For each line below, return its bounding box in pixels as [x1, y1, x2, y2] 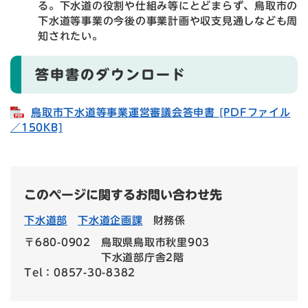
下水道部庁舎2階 [100, 252, 184, 263]
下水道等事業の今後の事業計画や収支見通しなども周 [38, 16, 298, 27]
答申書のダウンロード [35, 67, 186, 82]
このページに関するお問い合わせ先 [24, 188, 222, 201]
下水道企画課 [78, 214, 143, 225]
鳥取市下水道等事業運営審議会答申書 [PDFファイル [31, 107, 291, 118]
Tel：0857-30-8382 [24, 267, 135, 278]
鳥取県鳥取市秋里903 [100, 236, 210, 247]
